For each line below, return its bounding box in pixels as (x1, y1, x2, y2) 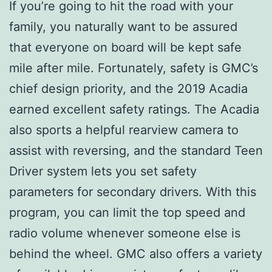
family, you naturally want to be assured (9, 19, 237, 35)
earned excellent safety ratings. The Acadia (9, 102, 259, 117)
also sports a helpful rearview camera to (9, 123, 239, 138)
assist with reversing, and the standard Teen (9, 143, 263, 158)
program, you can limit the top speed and (9, 205, 245, 220)
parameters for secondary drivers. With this (9, 185, 256, 200)
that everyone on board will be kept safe (9, 40, 242, 55)
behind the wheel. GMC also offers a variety (9, 246, 262, 262)
